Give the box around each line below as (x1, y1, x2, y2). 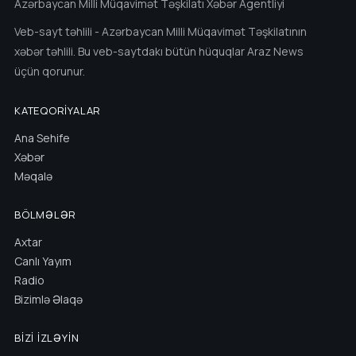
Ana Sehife (14, 130, 70, 145)
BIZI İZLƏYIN (14, 331, 79, 345)
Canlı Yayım (14, 253, 72, 269)
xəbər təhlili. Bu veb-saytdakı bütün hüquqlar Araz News (14, 44, 304, 59)
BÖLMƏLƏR (14, 207, 77, 222)
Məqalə (14, 168, 52, 184)
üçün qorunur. (14, 64, 85, 79)
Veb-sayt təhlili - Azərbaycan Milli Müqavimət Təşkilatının (14, 24, 307, 39)
